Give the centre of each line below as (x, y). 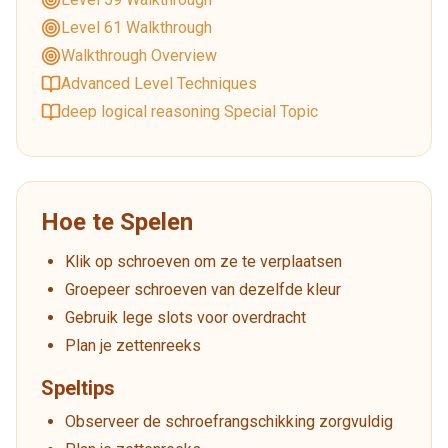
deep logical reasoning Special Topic (189, 111)
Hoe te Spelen (117, 221)
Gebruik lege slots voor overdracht (185, 317)
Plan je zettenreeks (133, 345)
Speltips (78, 387)
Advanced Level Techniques (159, 83)
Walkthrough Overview (139, 55)
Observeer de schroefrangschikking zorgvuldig (229, 421)
